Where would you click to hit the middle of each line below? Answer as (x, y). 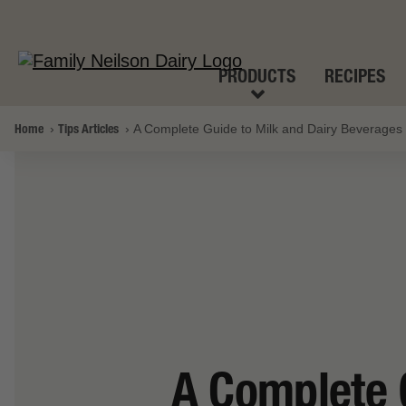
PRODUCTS (257, 76)
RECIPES (355, 76)
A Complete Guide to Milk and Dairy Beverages (268, 129)
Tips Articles (88, 129)
